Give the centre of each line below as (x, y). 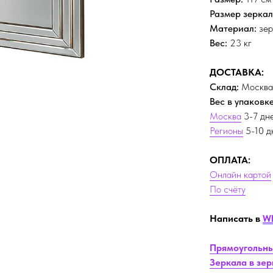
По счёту (228, 189)
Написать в (236, 218)
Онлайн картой (240, 174)
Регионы (226, 130)
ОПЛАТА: (230, 160)
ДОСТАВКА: (237, 72)
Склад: (224, 87)
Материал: (233, 28)
